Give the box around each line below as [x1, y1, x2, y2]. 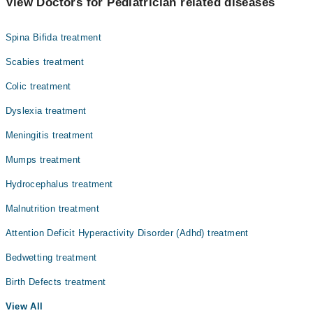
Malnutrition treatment [5, 203, 100, 214]
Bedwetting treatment [5, 252, 97, 263]
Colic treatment [5, 81, 71, 92]
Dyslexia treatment [5, 105, 87, 116]
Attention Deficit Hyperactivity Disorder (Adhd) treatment [5, 228, 249, 238]
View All [5, 301, 43, 312]
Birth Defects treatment [5, 277, 106, 287]
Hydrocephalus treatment [5, 179, 113, 189]
